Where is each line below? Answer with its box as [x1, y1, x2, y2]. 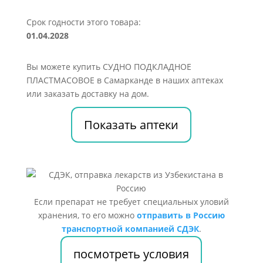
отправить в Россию [136, 210, 225, 221]
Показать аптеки [84, 117, 179, 133]
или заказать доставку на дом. [26, 88, 149, 99]
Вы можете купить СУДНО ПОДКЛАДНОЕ [26, 61, 191, 72]
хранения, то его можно [38, 210, 137, 221]
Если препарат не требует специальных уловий [33, 196, 229, 207]
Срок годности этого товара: [26, 16, 141, 28]
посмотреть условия [73, 246, 190, 262]
